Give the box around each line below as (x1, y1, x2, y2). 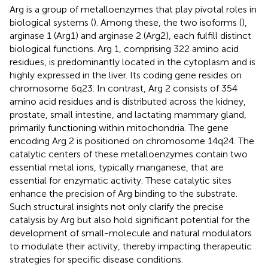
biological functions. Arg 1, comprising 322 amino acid (10, 42, 239, 54)
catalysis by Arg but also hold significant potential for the (10, 214, 250, 226)
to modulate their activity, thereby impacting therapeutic (10, 240, 252, 252)
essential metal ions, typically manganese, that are (10, 161, 224, 173)
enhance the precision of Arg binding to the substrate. (10, 187, 237, 199)
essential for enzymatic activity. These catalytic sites (10, 174, 232, 186)
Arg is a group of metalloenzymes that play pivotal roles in (10, 3, 257, 15)
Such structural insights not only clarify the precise (10, 200, 224, 212)
